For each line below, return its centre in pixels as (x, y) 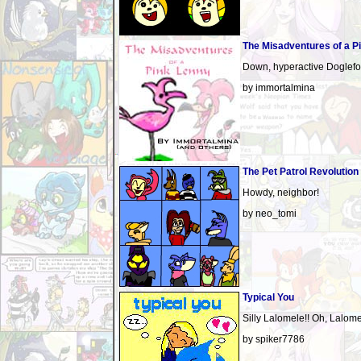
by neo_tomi (270, 214)
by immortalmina (279, 88)
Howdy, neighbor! (281, 193)
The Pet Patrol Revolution (301, 172)
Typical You (268, 297)
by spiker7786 (274, 339)
